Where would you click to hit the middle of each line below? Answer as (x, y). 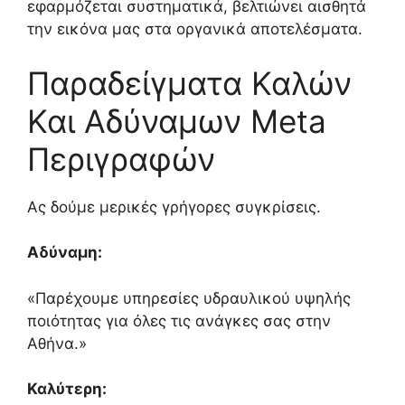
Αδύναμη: (65, 253)
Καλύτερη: (67, 389)
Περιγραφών (121, 159)
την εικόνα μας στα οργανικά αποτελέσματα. (195, 29)
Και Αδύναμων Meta (177, 121)
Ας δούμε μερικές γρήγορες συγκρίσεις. (174, 207)
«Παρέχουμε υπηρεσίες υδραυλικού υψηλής (189, 298)
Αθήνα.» (57, 343)
